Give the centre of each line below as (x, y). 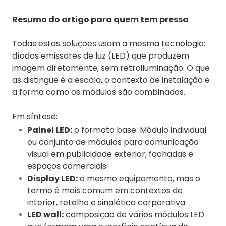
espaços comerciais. (68, 166)
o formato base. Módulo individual (139, 130)
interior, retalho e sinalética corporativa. (107, 203)
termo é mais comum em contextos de (105, 191)
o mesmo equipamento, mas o (139, 179)
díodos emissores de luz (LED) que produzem (101, 56)
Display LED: (52, 179)
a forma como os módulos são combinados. (99, 92)
